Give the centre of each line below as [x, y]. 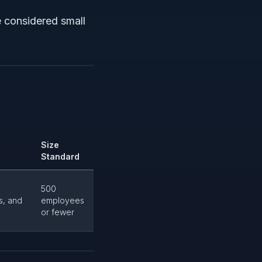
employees [63, 200]
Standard [60, 156]
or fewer [58, 212]
